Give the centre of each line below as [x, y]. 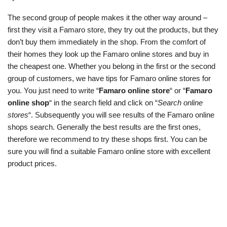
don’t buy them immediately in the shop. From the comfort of [107, 42]
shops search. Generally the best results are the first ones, [104, 127]
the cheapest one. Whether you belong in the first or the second [111, 66]
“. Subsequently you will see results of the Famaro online [121, 115]
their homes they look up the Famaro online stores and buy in [108, 54]
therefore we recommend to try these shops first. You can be [107, 139]
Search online [180, 103]
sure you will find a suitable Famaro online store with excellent [109, 151]
